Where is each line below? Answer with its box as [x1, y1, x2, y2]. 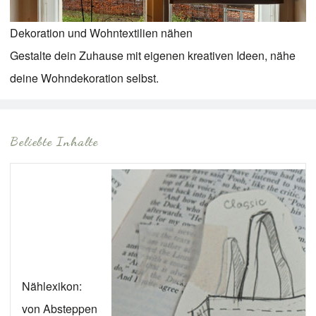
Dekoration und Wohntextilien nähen [10, 25, 193, 42]
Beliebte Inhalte [10, 133, 99, 150]
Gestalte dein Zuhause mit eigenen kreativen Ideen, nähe [10, 47, 296, 64]
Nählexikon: [22, 278, 82, 295]
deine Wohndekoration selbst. [10, 70, 159, 87]
